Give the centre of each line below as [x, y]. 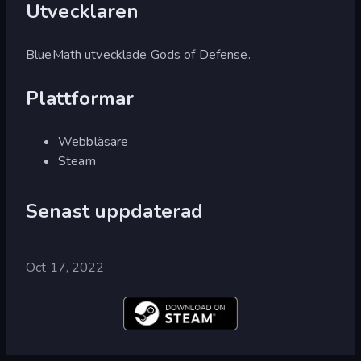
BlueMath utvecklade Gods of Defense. [138, 54]
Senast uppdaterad [115, 211]
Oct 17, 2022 [65, 267]
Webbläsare [93, 141]
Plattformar [80, 98]
